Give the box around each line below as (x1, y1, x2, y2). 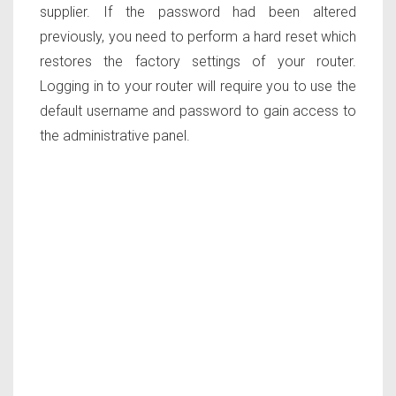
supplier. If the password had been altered (40, 4, 356, 21)
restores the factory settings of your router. (40, 53, 356, 71)
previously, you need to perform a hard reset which (40, 28, 356, 46)
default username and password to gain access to (40, 103, 356, 120)
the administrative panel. (40, 127, 190, 145)
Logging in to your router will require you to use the (40, 78, 356, 95)
